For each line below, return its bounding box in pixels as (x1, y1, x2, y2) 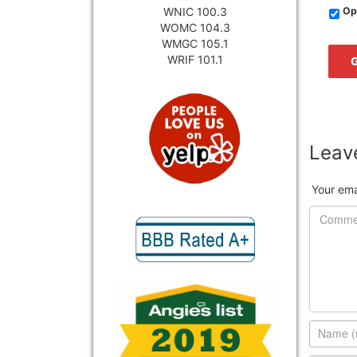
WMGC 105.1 (161, 36, 229, 50)
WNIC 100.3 (163, 4, 227, 18)
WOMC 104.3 (159, 20, 230, 34)
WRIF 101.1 (167, 52, 223, 66)
